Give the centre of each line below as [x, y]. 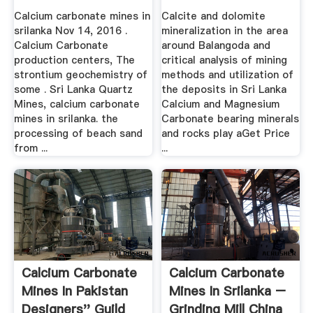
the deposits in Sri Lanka [224, 89]
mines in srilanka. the [66, 118]
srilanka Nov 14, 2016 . [70, 30]
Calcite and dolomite [214, 16]
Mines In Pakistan [74, 291]
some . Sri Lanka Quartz [73, 89]
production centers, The [74, 60]
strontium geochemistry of [80, 74]
